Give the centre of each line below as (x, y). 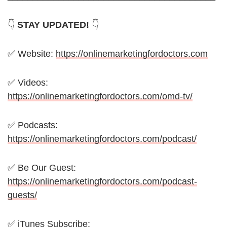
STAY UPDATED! (53, 25)
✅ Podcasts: (33, 125)
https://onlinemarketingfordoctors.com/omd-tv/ (100, 97)
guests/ (22, 195)
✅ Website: (32, 54)
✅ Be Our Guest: (42, 168)
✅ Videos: (28, 83)
